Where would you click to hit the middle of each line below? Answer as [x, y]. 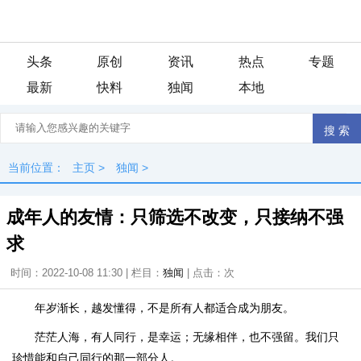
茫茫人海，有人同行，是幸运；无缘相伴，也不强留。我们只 [187, 337]
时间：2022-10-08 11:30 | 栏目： [87, 273]
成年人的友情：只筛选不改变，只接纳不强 [175, 217]
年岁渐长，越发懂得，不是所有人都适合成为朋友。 [164, 308]
